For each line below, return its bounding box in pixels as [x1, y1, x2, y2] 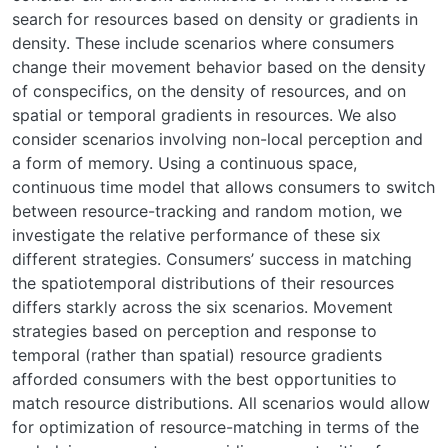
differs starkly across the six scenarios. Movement [12, 297, 393, 317]
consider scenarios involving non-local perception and [12, 129, 423, 149]
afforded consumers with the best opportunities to [12, 369, 397, 389]
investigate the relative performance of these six [12, 225, 381, 245]
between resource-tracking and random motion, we [12, 201, 402, 221]
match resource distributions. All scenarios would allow [12, 393, 430, 413]
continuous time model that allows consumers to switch [12, 177, 435, 197]
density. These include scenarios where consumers [12, 33, 394, 53]
